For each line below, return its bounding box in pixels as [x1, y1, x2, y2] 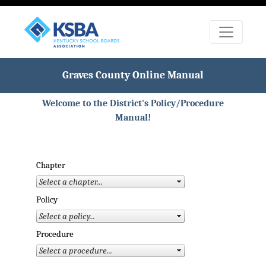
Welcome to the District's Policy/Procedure [42, 98, 224, 109]
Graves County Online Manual [62, 69, 204, 82]
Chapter [36, 160, 65, 171]
